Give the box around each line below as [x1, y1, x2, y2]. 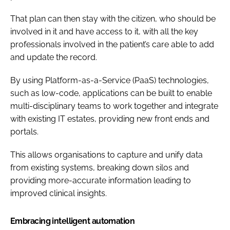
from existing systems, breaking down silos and [10, 162, 189, 172]
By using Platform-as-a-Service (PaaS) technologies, [10, 75, 209, 85]
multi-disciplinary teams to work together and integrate [10, 101, 218, 111]
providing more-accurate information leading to [10, 175, 191, 185]
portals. [10, 126, 39, 137]
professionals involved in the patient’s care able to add [10, 39, 214, 49]
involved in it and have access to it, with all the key [10, 26, 198, 36]
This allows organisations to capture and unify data [10, 149, 203, 160]
